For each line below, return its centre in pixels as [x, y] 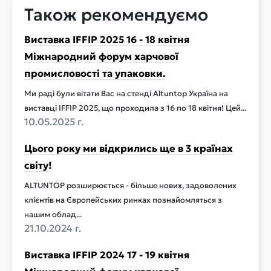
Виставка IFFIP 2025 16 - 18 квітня [107, 39]
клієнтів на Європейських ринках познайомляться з [123, 200]
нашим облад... [53, 215]
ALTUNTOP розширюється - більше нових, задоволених [130, 186]
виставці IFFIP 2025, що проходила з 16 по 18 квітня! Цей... [135, 108]
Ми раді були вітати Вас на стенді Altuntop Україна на [126, 94]
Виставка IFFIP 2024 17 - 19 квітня [107, 255]
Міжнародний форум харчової [101, 56]
